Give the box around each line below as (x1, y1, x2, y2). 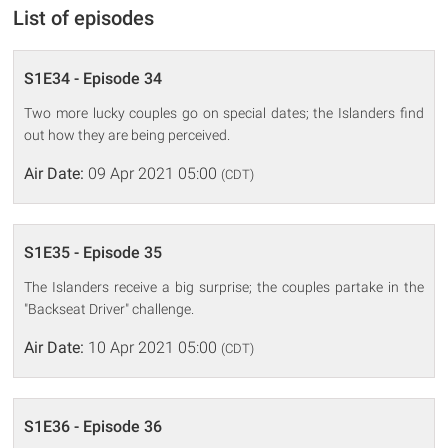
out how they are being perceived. (24, 126, 231, 143)
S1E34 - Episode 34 (24, 68, 163, 88)
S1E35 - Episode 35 (24, 242, 163, 262)
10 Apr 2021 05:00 (84, 337, 222, 357)
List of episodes (13, 5, 155, 30)
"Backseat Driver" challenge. (24, 300, 195, 317)
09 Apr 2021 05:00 (84, 163, 222, 183)
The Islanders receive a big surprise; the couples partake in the (24, 278, 424, 295)
